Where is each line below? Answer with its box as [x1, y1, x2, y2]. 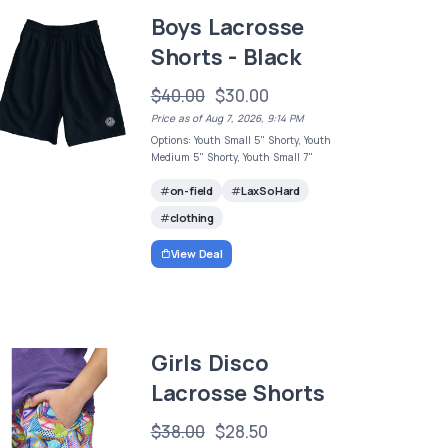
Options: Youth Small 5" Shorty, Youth [150, 132, 331, 147]
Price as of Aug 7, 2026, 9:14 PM [150, 110, 303, 125]
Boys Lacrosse [150, 11, 305, 42]
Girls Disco [150, 348, 269, 379]
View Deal [170, 246, 223, 262]
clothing [169, 209, 214, 225]
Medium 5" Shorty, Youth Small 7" [150, 149, 313, 164]
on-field [169, 182, 213, 198]
